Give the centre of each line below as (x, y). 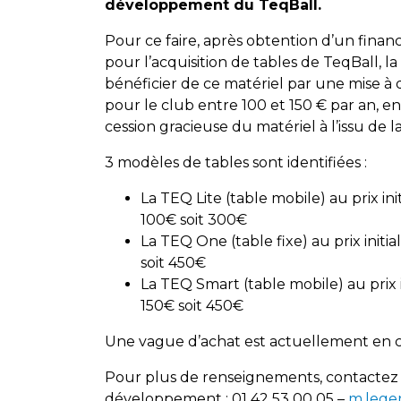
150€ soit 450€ (192, 306)
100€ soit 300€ (194, 220)
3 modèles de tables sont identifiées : (236, 162)
